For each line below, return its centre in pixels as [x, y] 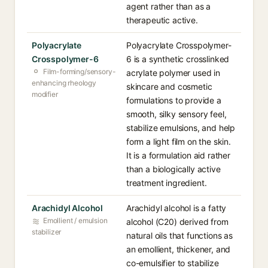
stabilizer [47, 232]
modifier [45, 94]
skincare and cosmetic [169, 86]
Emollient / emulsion [75, 220]
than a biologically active [173, 169]
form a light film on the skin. [179, 141]
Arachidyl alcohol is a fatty [176, 208]
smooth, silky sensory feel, [176, 114]
